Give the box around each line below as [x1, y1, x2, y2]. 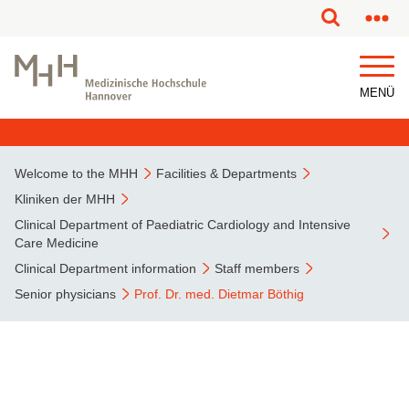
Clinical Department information [15, 261, 196, 276]
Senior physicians [15, 287, 116, 301]
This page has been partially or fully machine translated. [32, 10, 377, 27]
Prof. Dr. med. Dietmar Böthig [134, 287, 304, 301]
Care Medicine [15, 236, 99, 250]
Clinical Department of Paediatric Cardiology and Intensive [15, 217, 351, 232]
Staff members [215, 261, 299, 276]
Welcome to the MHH [15, 166, 138, 181]
